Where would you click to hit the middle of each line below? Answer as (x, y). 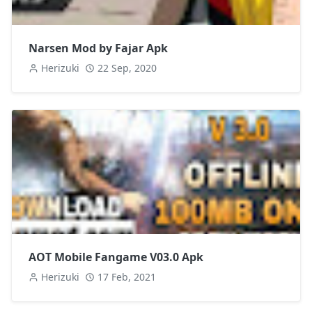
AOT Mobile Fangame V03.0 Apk (116, 257)
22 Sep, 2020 (127, 68)
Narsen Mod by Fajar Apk (98, 48)
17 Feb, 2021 (127, 276)
